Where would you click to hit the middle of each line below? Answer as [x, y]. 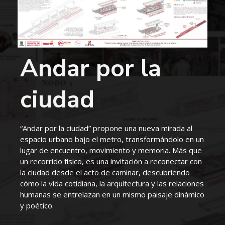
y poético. [37, 206]
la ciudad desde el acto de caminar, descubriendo [105, 173]
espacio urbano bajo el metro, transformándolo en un [112, 139]
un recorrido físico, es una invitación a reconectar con [111, 161]
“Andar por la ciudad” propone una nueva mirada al [106, 128]
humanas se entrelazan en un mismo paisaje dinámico [112, 195]
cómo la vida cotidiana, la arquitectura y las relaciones [112, 184]
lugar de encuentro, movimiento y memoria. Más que [111, 150]
